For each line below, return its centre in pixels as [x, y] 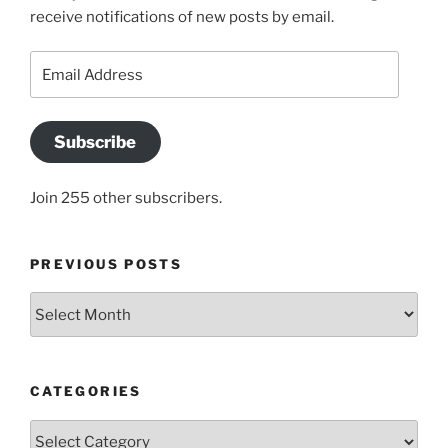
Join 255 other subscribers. [126, 197]
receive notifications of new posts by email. [182, 16]
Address [60, 86]
